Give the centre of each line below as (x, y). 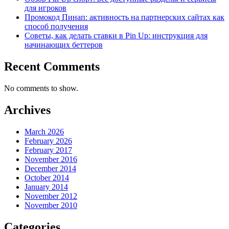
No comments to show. (41, 88)
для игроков (45, 8)
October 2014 (47, 177)
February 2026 (48, 141)
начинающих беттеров (64, 45)
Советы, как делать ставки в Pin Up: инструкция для (116, 36)
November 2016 (51, 159)
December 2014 (50, 168)
